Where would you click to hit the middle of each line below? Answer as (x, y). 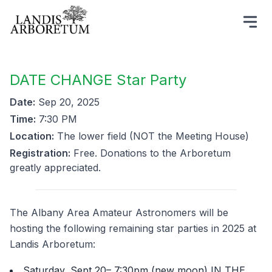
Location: (32, 136)
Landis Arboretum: (53, 244)
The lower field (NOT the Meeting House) (151, 136)
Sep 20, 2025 (67, 102)
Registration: (40, 153)
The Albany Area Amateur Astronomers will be (119, 212)
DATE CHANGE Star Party (98, 80)
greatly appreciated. (55, 168)
